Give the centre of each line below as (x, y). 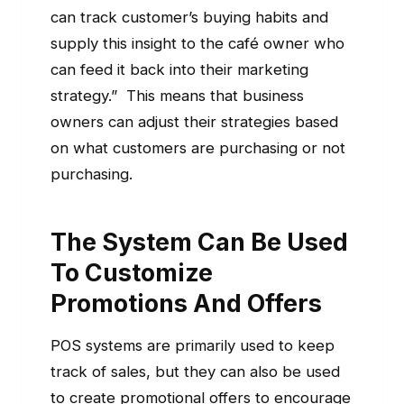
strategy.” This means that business (177, 96)
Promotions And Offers (186, 303)
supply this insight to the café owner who (197, 44)
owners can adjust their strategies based (194, 122)
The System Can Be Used (199, 242)
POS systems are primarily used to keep (193, 346)
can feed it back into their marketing (179, 70)
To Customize (132, 273)
